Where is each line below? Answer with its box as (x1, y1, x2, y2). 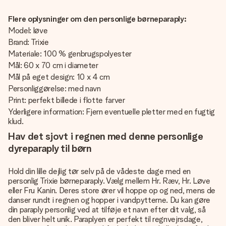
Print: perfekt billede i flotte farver (8, 95, 125, 105)
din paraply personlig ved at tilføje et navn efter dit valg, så (8, 205, 206, 214)
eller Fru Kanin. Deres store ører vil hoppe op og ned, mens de (8, 186, 216, 195)
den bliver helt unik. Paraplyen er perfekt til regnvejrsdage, (8, 214, 203, 224)
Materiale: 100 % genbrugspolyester (8, 49, 132, 59)
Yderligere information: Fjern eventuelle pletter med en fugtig (8, 107, 215, 117)
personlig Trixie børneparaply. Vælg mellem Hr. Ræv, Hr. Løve (8, 176, 210, 186)
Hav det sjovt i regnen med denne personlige (8, 130, 203, 142)
